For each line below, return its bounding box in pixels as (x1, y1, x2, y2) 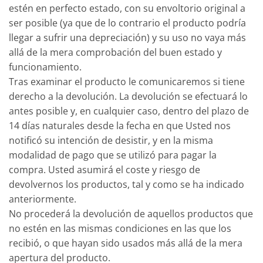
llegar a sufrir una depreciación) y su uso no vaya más (9, 31, 246, 45)
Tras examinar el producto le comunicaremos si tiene (9, 75, 245, 89)
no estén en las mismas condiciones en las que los (9, 222, 231, 235)
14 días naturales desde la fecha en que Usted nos (9, 119, 231, 133)
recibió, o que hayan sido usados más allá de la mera (9, 237, 242, 250)
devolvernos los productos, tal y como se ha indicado (9, 178, 244, 191)
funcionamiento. (9, 60, 82, 74)
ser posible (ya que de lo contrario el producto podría (9, 16, 246, 30)
